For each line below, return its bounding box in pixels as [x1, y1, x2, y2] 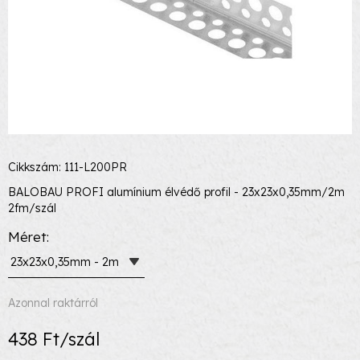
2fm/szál [8, 201, 56, 215]
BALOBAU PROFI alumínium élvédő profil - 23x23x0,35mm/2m [8, 185, 345, 199]
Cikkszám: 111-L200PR [8, 160, 127, 174]
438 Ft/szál [8, 328, 100, 350]
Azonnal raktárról [8, 296, 98, 310]
